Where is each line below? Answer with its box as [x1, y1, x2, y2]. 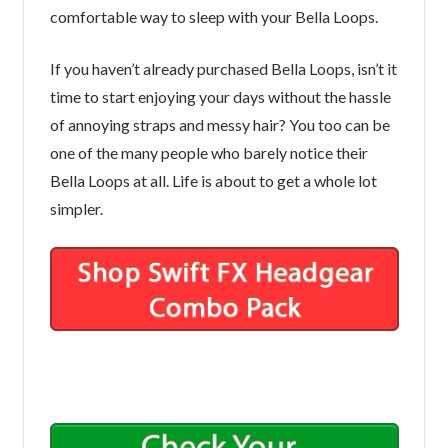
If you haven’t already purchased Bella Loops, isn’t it [49, 58, 397, 78]
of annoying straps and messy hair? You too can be [49, 114, 390, 134]
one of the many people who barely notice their [49, 142, 368, 162]
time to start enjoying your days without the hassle [49, 86, 391, 106]
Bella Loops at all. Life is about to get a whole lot [49, 170, 377, 190]
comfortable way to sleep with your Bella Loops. [49, 6, 378, 26]
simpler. [49, 198, 103, 218]
